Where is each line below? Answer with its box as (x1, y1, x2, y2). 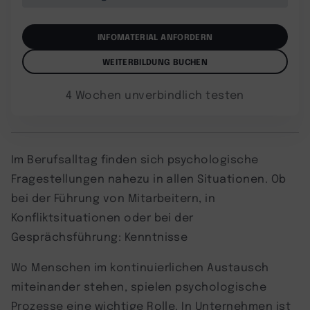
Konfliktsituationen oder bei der (11, 209, 194, 224)
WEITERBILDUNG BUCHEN (102, 55, 208, 67)
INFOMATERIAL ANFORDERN (97, 30, 213, 42)
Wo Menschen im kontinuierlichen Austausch (11, 259, 269, 274)
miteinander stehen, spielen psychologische (11, 278, 267, 293)
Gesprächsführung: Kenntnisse (11, 228, 188, 244)
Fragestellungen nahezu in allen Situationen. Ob (11, 170, 286, 185)
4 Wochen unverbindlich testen (66, 86, 244, 102)
